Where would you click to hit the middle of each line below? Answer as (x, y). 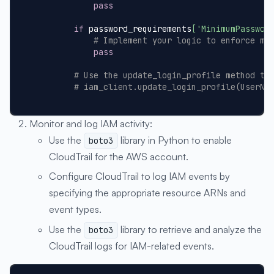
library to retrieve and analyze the (190, 229)
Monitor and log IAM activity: (91, 123)
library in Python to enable (175, 140)
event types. (75, 209)
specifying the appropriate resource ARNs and (147, 193)
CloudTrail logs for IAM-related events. (131, 246)
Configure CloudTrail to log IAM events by (139, 176)
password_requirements (138, 28)
